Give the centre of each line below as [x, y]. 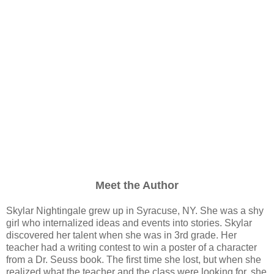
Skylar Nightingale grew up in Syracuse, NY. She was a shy [135, 210]
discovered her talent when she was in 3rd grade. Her [121, 235]
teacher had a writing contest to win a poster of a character [131, 247]
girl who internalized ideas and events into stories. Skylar [129, 223]
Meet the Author [137, 185]
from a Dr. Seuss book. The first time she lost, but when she [134, 259]
